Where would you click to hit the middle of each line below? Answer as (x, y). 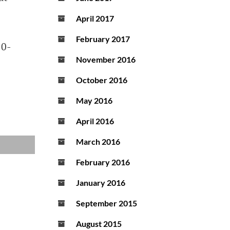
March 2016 (98, 142)
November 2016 (106, 60)
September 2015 (107, 203)
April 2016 (95, 121)
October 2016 (102, 80)
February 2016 (103, 162)
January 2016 (101, 183)
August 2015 (99, 224)
